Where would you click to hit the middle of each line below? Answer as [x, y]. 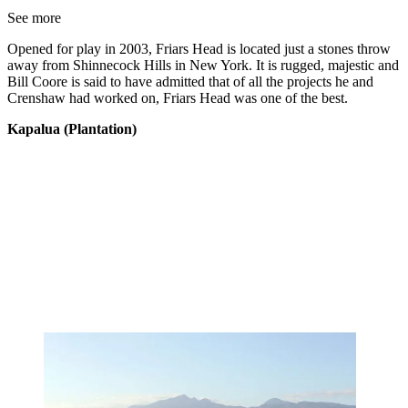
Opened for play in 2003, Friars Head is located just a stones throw [199, 48]
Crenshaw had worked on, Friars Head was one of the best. [178, 97]
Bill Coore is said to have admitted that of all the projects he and [190, 81]
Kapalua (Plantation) [72, 128]
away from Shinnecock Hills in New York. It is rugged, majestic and [203, 65]
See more [34, 17]
